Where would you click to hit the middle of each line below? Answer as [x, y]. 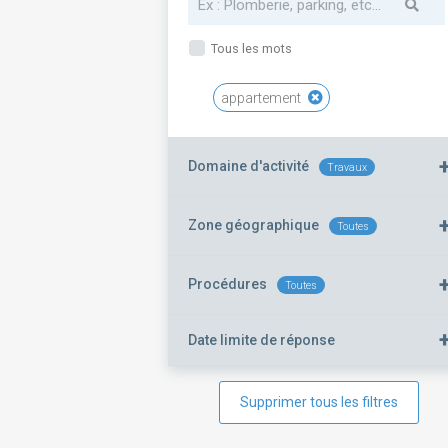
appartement [262, 98]
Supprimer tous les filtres [319, 402]
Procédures [227, 284]
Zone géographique [253, 225]
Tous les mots [250, 48]
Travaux [347, 167]
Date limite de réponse [261, 339]
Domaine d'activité [248, 166]
